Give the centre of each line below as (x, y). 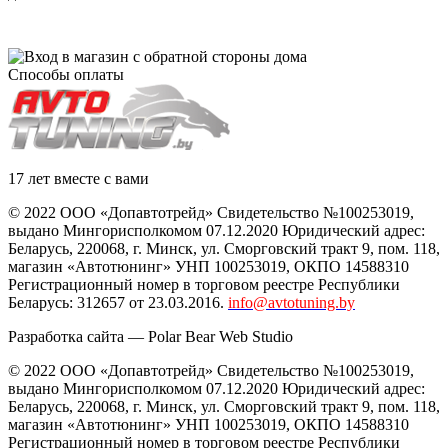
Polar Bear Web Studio (220, 336)
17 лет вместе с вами (78, 178)
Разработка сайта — (78, 336)
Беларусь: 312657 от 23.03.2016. (116, 302)
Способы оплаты (66, 74)
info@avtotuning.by (291, 302)
